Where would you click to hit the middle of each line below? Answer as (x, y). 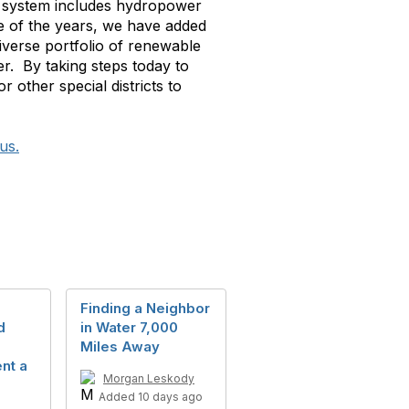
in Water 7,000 (129, 327)
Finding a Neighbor (145, 308)
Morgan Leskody (149, 378)
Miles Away (120, 346)
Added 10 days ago (151, 396)
